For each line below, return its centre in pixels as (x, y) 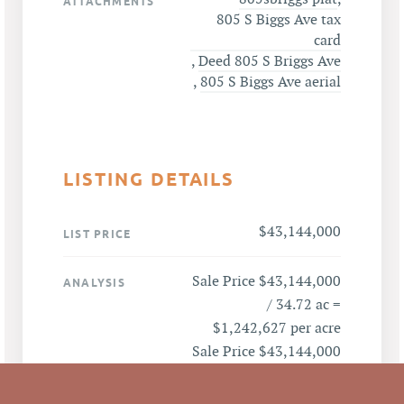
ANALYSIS (94, 282)
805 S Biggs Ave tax (279, 20)
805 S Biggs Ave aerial (271, 82)
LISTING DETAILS (149, 179)
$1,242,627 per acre (277, 328)
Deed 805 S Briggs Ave (270, 61)
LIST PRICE (97, 234)
